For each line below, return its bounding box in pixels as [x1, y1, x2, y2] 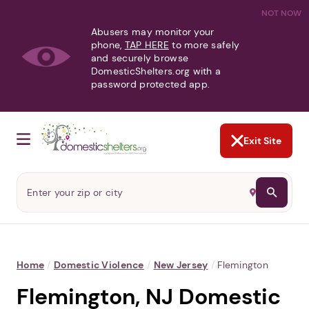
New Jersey [153, 259, 208, 272]
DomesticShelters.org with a [90, 65, 221, 77]
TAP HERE [124, 39, 169, 51]
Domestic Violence [53, 259, 144, 272]
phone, [90, 39, 125, 51]
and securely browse [90, 52, 189, 64]
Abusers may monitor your [90, 26, 215, 38]
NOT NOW [261, 8, 301, 19]
